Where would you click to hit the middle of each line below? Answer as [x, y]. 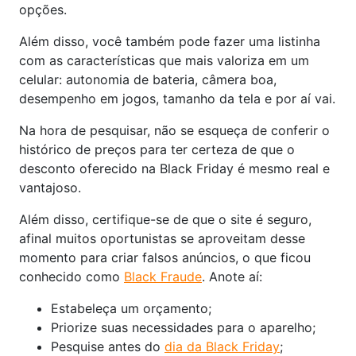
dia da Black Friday [222, 346]
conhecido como [72, 277]
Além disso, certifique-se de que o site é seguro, [165, 219]
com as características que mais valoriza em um [164, 60]
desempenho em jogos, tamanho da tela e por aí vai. [177, 99]
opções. [43, 10]
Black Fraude [163, 277]
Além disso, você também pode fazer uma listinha [170, 41]
